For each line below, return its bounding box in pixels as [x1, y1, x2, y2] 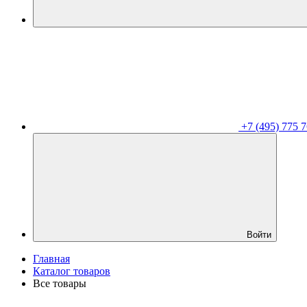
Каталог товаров [33, 265, 110, 277]
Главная [33, 253, 70, 265]
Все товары [33, 278, 86, 289]
